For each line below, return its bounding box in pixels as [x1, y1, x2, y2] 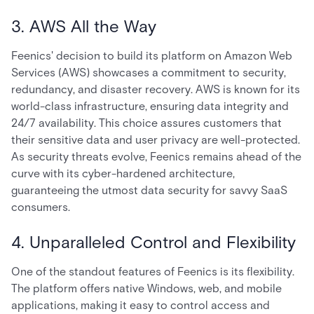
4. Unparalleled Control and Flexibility [11, 232, 296, 252]
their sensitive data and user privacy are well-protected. [11, 133, 300, 146]
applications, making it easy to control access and [11, 299, 270, 312]
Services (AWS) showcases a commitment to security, [11, 66, 286, 79]
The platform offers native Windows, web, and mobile [11, 282, 282, 295]
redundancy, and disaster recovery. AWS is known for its [11, 83, 300, 96]
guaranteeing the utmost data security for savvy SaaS [11, 184, 287, 197]
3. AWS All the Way [11, 16, 156, 36]
